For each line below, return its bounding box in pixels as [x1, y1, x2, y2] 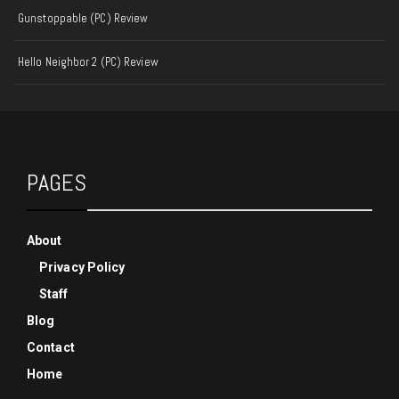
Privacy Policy [39, 260, 126, 275]
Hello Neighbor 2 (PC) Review [18, 54, 159, 70]
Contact [27, 340, 75, 355]
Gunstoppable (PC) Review [18, 11, 149, 27]
